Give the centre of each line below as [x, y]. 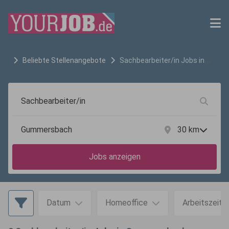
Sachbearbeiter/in [150, 60]
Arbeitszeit [202, 203]
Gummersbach [33, 73]
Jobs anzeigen [114, 157]
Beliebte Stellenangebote [64, 60]
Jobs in [192, 60]
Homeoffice [127, 203]
